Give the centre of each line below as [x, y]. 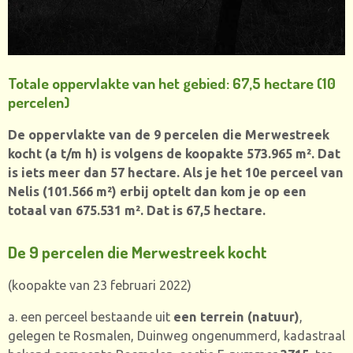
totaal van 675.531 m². [77, 210]
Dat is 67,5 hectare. [206, 210]
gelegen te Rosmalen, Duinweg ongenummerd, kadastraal [176, 335]
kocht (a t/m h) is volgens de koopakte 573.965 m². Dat [174, 153]
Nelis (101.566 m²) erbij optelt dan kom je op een [157, 191]
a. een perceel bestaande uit [91, 316]
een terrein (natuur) [236, 316]
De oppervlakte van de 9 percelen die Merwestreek [169, 134]
